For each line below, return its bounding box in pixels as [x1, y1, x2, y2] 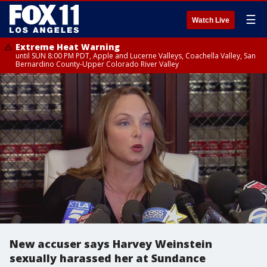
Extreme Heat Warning [15, 41, 120, 52]
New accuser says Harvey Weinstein [10, 237, 212, 251]
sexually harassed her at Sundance [10, 251, 206, 265]
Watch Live [192, 16, 229, 24]
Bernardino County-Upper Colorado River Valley [15, 59, 179, 69]
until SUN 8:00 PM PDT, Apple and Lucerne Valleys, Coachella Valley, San [15, 51, 256, 61]
